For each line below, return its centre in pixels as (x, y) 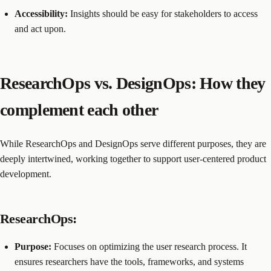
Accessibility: (41, 13)
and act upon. (40, 28)
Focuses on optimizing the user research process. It (149, 247)
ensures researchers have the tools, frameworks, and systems (129, 262)
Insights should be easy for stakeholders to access (163, 13)
